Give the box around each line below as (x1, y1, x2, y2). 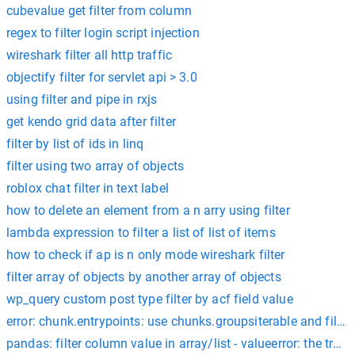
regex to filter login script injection (6, 25, 200, 40)
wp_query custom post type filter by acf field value (6, 291, 293, 307)
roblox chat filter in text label (6, 180, 169, 196)
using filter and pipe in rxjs (6, 91, 158, 107)
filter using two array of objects (6, 158, 184, 174)
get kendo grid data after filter (6, 113, 176, 129)
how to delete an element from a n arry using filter (6, 202, 290, 218)
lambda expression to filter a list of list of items (6, 224, 276, 240)
